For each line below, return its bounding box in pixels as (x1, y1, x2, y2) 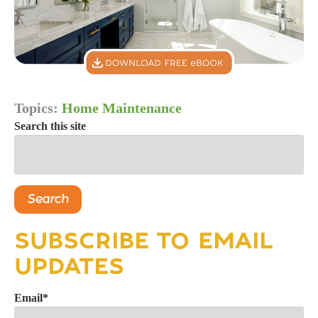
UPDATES (14, 253, 124, 280)
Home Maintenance (62, 100, 182, 116)
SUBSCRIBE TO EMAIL (14, 228, 272, 254)
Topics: (14, 100, 62, 116)
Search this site (14, 120, 86, 133)
